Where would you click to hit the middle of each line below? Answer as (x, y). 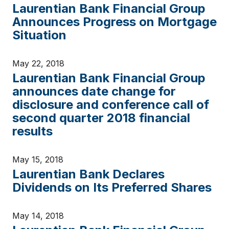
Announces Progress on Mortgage (114, 22)
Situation (39, 35)
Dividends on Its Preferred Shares (112, 187)
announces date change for (94, 91)
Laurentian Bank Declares (88, 174)
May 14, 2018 (38, 216)
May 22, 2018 (38, 63)
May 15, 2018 (38, 159)
